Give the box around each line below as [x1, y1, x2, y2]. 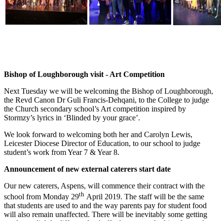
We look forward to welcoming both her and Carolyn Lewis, [4, 130, 192, 139]
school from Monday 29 [4, 192, 79, 201]
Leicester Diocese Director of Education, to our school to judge [4, 139, 200, 148]
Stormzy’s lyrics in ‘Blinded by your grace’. [4, 113, 140, 122]
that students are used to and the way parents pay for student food [4, 201, 207, 210]
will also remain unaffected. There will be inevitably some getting [4, 210, 207, 219]
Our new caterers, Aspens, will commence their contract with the [4, 182, 205, 190]
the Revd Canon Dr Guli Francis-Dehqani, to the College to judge [4, 96, 209, 105]
